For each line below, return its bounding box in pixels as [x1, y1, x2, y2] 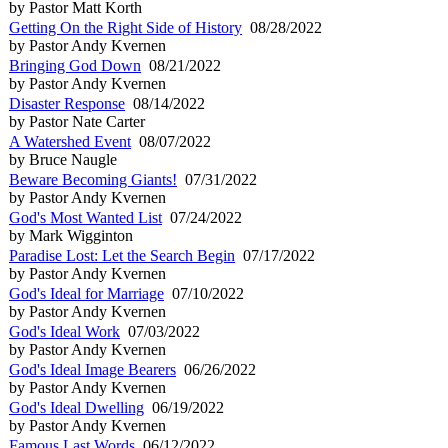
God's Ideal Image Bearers [9, 360, 176, 378]
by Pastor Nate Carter [9, 112, 145, 130]
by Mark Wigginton [9, 226, 133, 244]
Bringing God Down [9, 56, 141, 74]
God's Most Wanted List [9, 208, 162, 226]
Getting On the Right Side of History [9, 18, 242, 36]
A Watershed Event [9, 132, 131, 150]
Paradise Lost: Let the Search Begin [9, 246, 235, 264]
